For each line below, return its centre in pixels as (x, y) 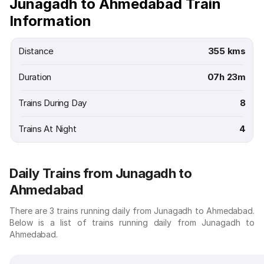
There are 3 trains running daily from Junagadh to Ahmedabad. (132, 211)
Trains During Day (53, 103)
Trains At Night (47, 129)
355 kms (227, 51)
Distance (36, 51)
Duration (35, 77)
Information (50, 21)
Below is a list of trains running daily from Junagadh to (132, 222)
